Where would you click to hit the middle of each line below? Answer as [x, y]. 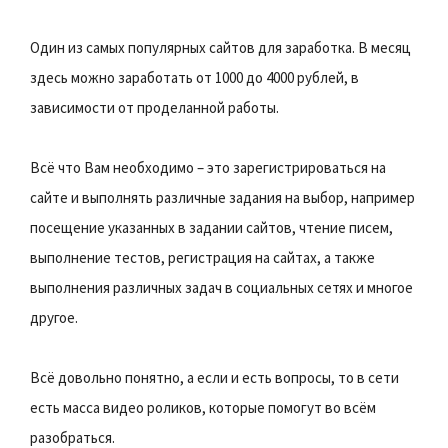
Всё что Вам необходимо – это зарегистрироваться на [208, 167]
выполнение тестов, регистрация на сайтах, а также [202, 257]
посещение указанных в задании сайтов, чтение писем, [211, 227]
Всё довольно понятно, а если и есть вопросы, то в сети [214, 377]
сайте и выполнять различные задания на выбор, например [222, 197]
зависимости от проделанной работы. [154, 107]
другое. [54, 317]
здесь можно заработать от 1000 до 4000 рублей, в [194, 77]
